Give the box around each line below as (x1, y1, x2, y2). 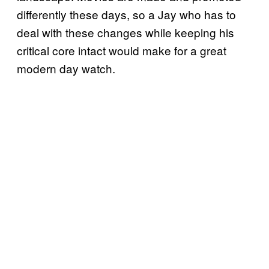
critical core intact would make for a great (17, 41, 226, 58)
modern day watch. (17, 59, 115, 76)
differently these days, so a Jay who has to (17, 5, 236, 22)
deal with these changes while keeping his (17, 23, 234, 40)
